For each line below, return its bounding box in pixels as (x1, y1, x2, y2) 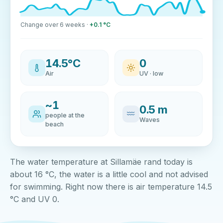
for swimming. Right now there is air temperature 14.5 (10, 182, 212, 192)
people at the (45, 111, 85, 119)
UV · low (139, 70, 163, 77)
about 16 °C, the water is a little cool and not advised (10, 169, 208, 179)
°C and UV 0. (10, 194, 59, 204)
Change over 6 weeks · (20, 21, 90, 28)
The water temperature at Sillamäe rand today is (10, 157, 193, 167)
